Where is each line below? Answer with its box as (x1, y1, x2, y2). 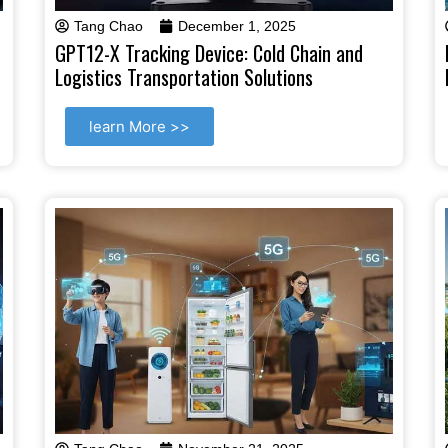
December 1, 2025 (178, 18, 296, 35)
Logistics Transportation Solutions (55, 62, 313, 93)
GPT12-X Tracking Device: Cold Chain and (55, 38, 363, 69)
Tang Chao (74, 18, 143, 35)
